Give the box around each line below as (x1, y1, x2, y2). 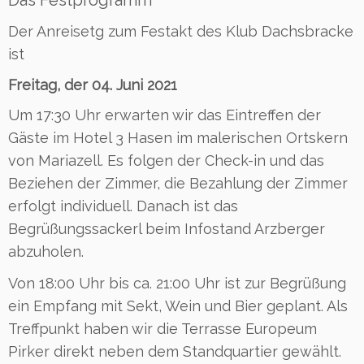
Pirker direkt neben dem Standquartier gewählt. (8, 342, 341, 360)
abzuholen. (8, 242, 84, 260)
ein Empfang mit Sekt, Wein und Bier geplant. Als (8, 297, 348, 314)
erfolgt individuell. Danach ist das (8, 197, 238, 214)
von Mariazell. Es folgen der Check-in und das (8, 151, 324, 169)
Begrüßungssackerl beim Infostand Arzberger (8, 219, 325, 237)
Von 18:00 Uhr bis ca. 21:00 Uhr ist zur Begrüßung (8, 274, 346, 292)
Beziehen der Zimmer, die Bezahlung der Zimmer (8, 174, 348, 192)
